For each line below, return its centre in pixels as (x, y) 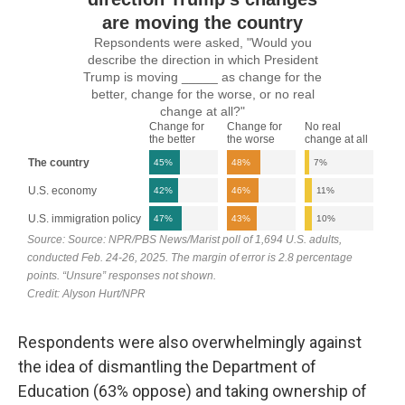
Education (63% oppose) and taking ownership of (193, 391)
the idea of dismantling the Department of (167, 367)
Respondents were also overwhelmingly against (190, 342)
